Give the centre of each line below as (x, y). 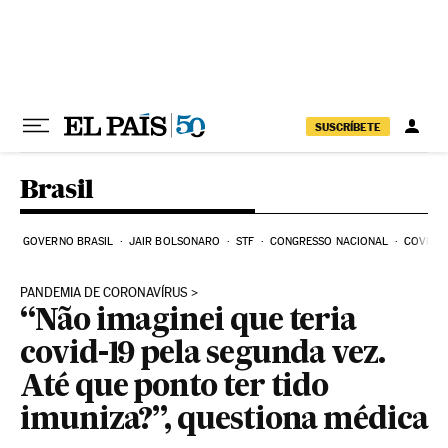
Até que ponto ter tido (174, 388)
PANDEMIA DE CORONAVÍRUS (104, 292)
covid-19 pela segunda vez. (202, 355)
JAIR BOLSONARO (174, 241)
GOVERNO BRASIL (68, 241)
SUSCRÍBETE (348, 126)
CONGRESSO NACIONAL (329, 241)
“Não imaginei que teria (188, 322)
